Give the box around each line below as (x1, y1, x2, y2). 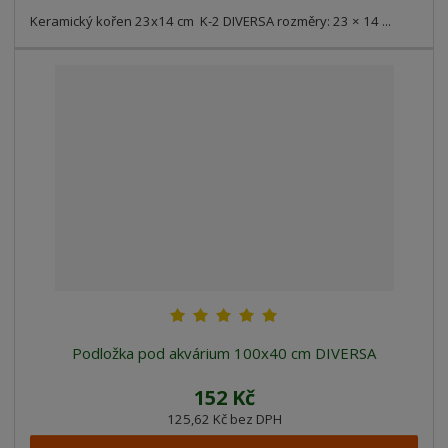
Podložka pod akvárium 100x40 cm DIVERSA (72, 343, 376, 364)
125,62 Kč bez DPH (166, 410, 282, 429)
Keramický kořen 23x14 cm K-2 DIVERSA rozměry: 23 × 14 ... (30, 12, 392, 31)
